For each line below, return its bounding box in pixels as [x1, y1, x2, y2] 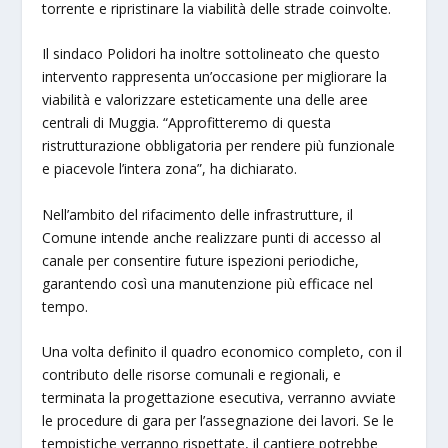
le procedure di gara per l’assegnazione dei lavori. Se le [42, 411, 395, 431]
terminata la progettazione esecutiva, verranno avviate [42, 388, 397, 408]
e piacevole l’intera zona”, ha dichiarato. [42, 159, 298, 179]
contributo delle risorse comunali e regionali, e [42, 365, 342, 385]
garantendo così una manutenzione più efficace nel [42, 273, 374, 293]
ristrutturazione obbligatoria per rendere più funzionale [42, 136, 396, 156]
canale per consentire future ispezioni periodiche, [42, 250, 360, 270]
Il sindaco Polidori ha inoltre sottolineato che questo [42, 44, 381, 64]
